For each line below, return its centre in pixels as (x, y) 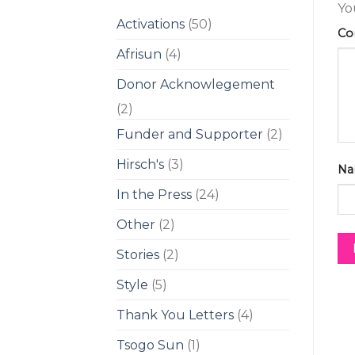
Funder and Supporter (190, 135)
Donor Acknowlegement (196, 85)
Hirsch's (140, 165)
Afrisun (139, 55)
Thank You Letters (175, 315)
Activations (151, 25)
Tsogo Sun (150, 345)
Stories (138, 255)
